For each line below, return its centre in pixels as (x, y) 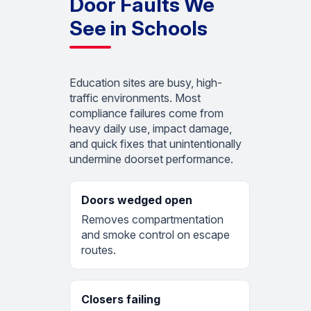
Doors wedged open (137, 200)
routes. (99, 250)
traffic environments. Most (135, 98)
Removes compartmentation (152, 219)
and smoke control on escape (155, 234)
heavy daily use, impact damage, (151, 128)
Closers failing (121, 299)
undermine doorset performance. (151, 159)
